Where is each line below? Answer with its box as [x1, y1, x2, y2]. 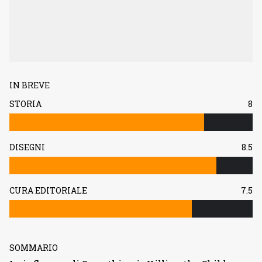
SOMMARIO [9, 242, 58, 253]
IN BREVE [9, 80, 50, 91]
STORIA [9, 98, 42, 109]
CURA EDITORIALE [9, 185, 87, 196]
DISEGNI [9, 142, 45, 153]
